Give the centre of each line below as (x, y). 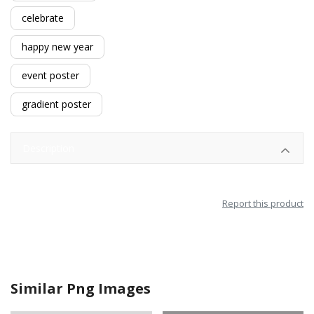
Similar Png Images (81, 289)
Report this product (263, 204)
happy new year (57, 47)
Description (48, 149)
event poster (50, 75)
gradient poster (56, 104)
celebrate (43, 18)
